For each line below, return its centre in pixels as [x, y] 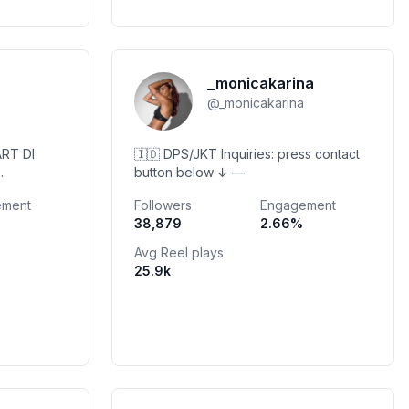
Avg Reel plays [179, 252]
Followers [163, 205]
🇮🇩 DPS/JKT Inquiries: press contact [247, 154]
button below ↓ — [189, 172]
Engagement [298, 205]
